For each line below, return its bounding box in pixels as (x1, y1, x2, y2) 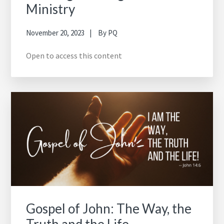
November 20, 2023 (26, 28, 85, 38)
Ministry (26, 1, 75, 17)
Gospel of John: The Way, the (26, 200, 192, 216)
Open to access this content (26, 50, 122, 61)
